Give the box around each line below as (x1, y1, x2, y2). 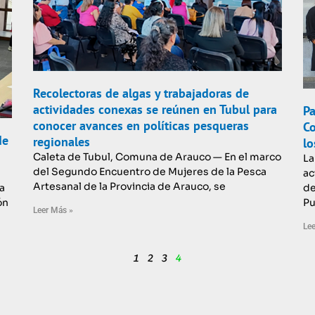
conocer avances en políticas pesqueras (33, 117, 250, 134)
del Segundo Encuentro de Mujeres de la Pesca (33, 165, 267, 179)
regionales (33, 134, 91, 150)
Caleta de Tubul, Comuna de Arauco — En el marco (33, 150, 282, 164)
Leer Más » (33, 205, 74, 216)
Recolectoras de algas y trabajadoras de (33, 85, 250, 102)
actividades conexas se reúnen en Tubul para (33, 101, 278, 118)
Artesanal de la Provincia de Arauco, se (33, 180, 226, 193)
